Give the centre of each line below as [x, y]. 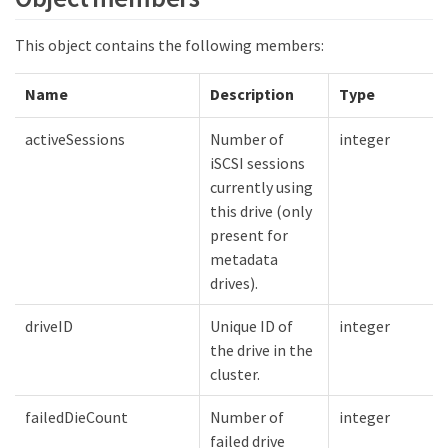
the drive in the [261, 350]
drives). [234, 283]
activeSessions [75, 139]
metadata [244, 259]
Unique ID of [251, 326]
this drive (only [261, 211]
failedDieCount [76, 417]
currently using [261, 187]
